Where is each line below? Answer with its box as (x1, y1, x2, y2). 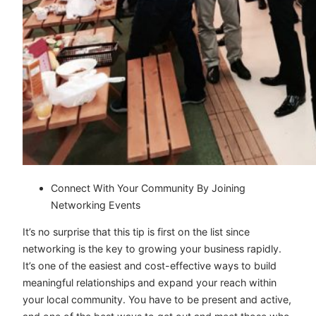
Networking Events (51, 199, 140, 212)
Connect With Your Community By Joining (51, 182, 245, 195)
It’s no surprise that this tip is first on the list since (23, 226, 250, 238)
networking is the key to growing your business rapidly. (23, 243, 281, 255)
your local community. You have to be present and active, (23, 293, 291, 306)
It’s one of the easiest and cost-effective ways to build (23, 260, 276, 272)
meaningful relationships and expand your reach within (23, 276, 276, 289)
